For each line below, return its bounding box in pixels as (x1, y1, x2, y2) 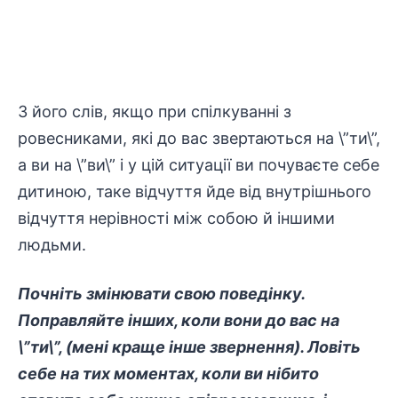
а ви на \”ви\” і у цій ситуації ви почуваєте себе (18, 155, 379, 174)
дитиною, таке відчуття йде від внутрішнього (18, 182, 371, 201)
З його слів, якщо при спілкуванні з (18, 102, 291, 121)
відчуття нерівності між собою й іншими (18, 209, 335, 227)
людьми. (18, 235, 86, 254)
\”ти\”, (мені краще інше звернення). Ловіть (18, 338, 361, 356)
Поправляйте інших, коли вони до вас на (18, 311, 339, 330)
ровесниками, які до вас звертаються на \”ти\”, (18, 129, 380, 147)
